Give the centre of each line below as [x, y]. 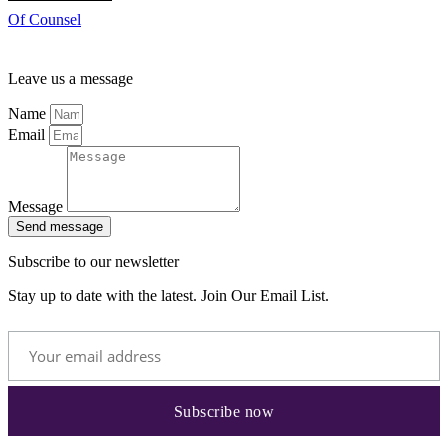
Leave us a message [70, 78]
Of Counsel [44, 20]
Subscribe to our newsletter [93, 261]
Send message [59, 226]
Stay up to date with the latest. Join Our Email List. [168, 295]
